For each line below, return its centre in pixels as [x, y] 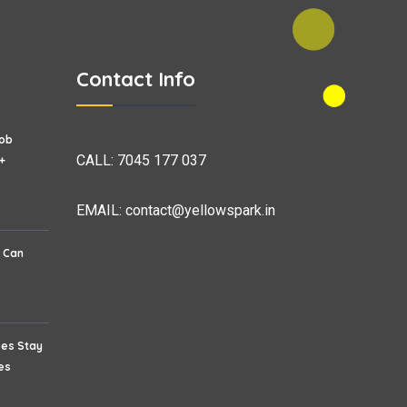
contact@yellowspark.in [200, 210]
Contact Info [135, 79]
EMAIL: [100, 210]
